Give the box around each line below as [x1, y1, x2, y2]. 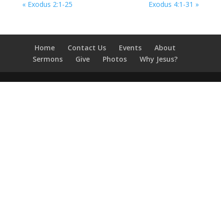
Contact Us [67, 43, 106, 52]
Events [118, 43, 142, 52]
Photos [102, 54, 127, 64]
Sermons [32, 54, 63, 64]
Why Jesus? [139, 54, 178, 64]
